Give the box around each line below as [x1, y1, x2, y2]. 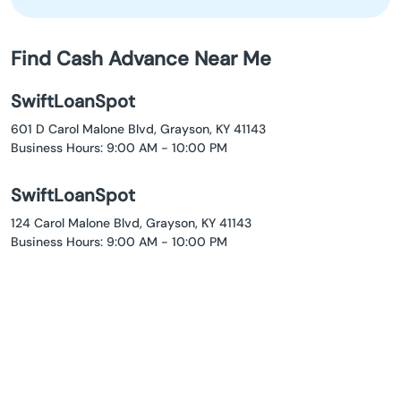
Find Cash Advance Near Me [11, 46, 271, 73]
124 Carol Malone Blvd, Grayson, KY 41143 [11, 215, 252, 232]
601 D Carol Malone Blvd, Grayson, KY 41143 [11, 121, 266, 138]
